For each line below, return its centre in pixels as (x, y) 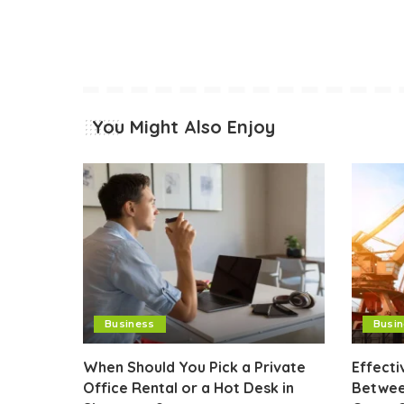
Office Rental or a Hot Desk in (188, 388)
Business (130, 324)
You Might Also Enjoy (184, 126)
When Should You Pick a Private (194, 367)
